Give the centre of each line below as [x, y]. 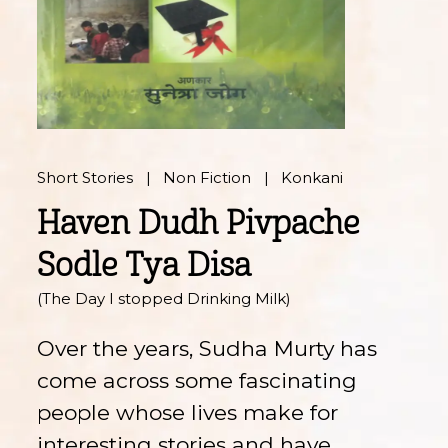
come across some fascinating [197, 380]
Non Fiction [207, 178]
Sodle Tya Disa [144, 265]
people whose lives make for [188, 412]
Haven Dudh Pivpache [199, 223]
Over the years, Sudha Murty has [207, 348]
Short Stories [85, 178]
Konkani [312, 178]
